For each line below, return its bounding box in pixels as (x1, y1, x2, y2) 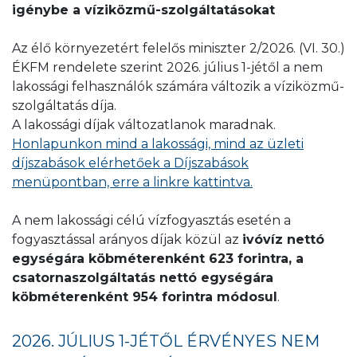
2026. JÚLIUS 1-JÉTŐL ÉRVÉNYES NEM (12, 331, 320, 351)
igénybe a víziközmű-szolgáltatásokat (12, 2, 275, 18)
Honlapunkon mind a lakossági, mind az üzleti (12, 135, 304, 151)
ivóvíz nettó (242, 231, 324, 247)
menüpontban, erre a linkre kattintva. (12, 174, 253, 190)
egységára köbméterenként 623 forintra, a (12, 250, 304, 266)
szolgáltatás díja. (12, 97, 120, 113)
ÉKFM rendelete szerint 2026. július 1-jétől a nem (12, 59, 323, 75)
